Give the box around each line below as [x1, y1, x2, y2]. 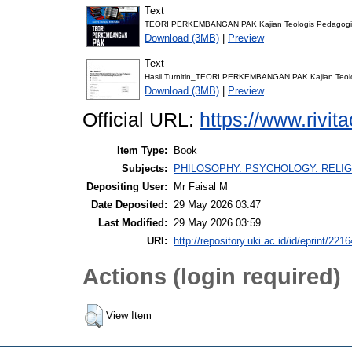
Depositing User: [86, 181, 167, 193]
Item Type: [117, 145, 167, 157]
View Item [106, 310, 152, 322]
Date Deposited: [91, 199, 167, 211]
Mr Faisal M [174, 181, 228, 193]
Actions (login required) [82, 262, 341, 289]
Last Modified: [98, 217, 167, 229]
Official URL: [82, 108, 200, 130]
